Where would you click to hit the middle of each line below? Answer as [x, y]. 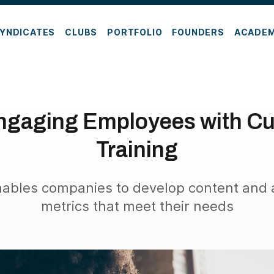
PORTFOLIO [135, 32]
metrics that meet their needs [137, 206]
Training [137, 150]
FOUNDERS [198, 32]
